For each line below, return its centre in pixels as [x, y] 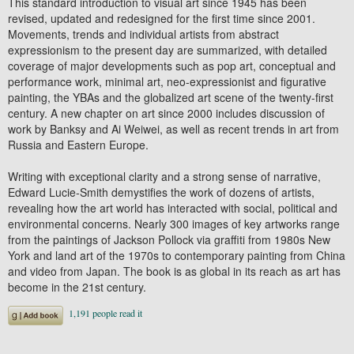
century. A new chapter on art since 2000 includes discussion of [166, 113]
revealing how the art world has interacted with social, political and [173, 207]
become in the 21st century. [77, 286]
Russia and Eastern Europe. [78, 144]
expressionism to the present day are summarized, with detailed [168, 49]
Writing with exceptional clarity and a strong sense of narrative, [164, 176]
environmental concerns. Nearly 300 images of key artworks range [174, 223]
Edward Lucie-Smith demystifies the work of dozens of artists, [161, 192]
